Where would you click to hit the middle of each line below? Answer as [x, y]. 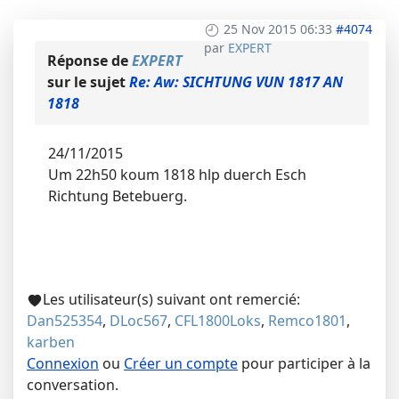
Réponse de [90, 61]
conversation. [73, 385]
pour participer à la [304, 364]
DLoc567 [138, 321]
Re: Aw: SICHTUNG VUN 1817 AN [236, 82]
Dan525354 [65, 321]
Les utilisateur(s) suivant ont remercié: [171, 300]
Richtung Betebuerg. [118, 196]
